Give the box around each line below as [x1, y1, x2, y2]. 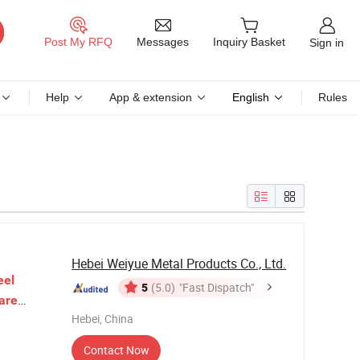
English [232, 91, 269, 104]
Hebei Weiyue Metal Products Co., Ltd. [72, 255, 287, 272]
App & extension [109, 91, 192, 104]
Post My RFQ [44, 35, 112, 49]
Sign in [309, 35, 344, 49]
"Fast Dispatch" [179, 280, 255, 295]
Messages [137, 35, 189, 48]
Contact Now [83, 342, 149, 358]
